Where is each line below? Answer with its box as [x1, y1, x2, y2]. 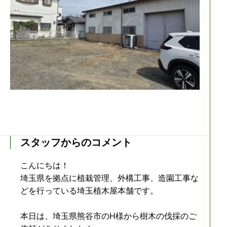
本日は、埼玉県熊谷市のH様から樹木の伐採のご [20, 211, 197, 221]
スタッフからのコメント [20, 137, 132, 148]
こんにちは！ [20, 160, 69, 170]
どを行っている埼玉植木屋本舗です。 [20, 185, 158, 196]
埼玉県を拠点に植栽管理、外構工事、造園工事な [20, 173, 199, 183]
